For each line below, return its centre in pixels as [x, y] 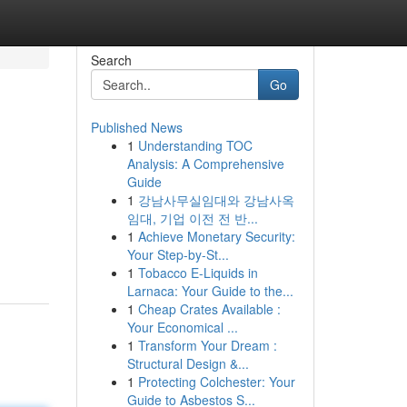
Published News [136, 127]
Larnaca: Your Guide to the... [210, 291]
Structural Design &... [188, 363]
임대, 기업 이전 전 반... [192, 218]
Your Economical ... [182, 327]
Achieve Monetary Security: [216, 236]
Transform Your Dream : [207, 345]
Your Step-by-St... [178, 254]
